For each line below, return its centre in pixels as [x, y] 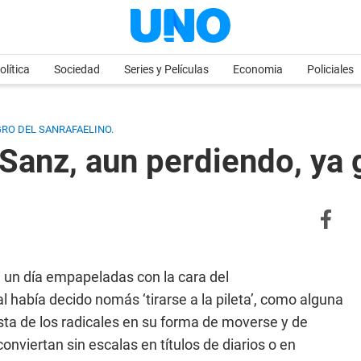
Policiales [330, 69]
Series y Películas [166, 69]
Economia [258, 69]
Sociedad [77, 69]
